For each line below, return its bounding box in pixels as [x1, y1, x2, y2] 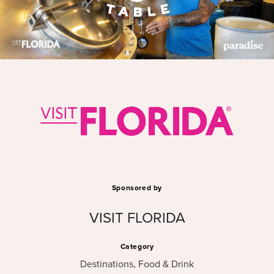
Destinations [80, 257, 133, 271]
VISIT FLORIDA [89, 207, 185, 228]
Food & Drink [138, 257, 194, 271]
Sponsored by [111, 182, 163, 193]
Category [120, 241, 154, 252]
